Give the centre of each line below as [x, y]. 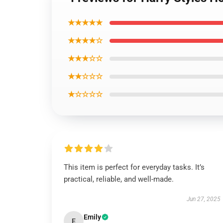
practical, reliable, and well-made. [120, 179]
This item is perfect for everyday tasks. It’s [134, 167]
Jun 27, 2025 [203, 199]
